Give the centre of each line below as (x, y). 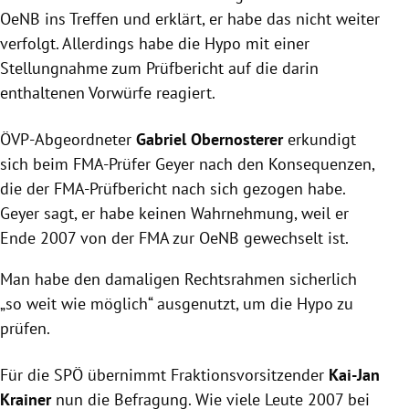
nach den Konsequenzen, (284, 164)
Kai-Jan (354, 375)
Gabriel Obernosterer (210, 140)
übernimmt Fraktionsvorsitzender (206, 375)
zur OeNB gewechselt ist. (259, 238)
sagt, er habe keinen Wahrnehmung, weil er (194, 214)
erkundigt (322, 140)
